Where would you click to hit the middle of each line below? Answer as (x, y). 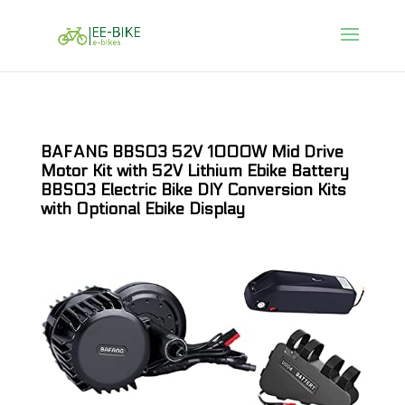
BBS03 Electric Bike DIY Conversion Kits (193, 190)
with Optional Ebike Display (142, 209)
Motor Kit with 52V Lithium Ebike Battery (194, 171)
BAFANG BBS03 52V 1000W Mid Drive (192, 152)
